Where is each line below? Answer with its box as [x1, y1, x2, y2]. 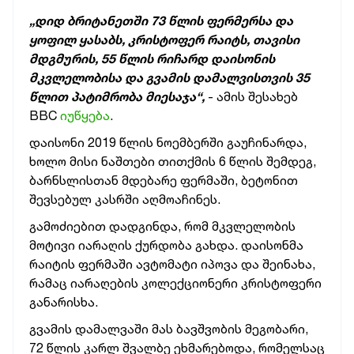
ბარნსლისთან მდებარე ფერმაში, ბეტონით [29, 172, 298, 188]
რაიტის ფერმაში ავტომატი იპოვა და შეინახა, [29, 256, 315, 272]
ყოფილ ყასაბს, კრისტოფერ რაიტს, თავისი [29, 32, 299, 47]
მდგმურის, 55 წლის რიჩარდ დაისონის [29, 51, 275, 66]
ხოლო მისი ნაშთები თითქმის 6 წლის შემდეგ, [29, 153, 316, 169]
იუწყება [60, 107, 110, 123]
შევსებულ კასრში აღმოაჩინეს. [29, 191, 220, 207]
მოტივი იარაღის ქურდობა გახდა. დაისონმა [29, 237, 303, 253]
